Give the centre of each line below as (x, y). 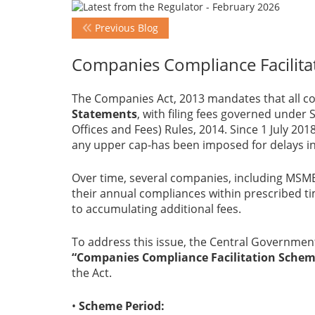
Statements (104, 114)
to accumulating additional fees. (156, 209)
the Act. (92, 273)
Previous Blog (125, 28)
